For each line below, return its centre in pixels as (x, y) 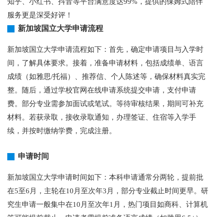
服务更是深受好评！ (40, 15)
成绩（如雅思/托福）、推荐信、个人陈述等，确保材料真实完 (106, 77)
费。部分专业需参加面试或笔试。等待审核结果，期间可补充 (105, 104)
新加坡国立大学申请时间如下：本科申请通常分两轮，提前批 (105, 177)
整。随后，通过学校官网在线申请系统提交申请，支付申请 (102, 90)
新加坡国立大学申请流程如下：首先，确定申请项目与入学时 (105, 49)
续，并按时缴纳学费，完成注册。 (62, 131)
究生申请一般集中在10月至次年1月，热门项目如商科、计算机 (108, 204)
